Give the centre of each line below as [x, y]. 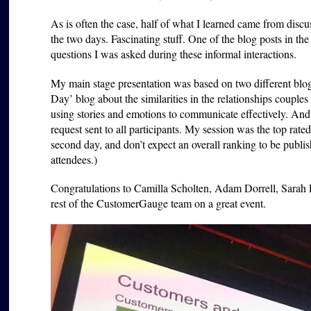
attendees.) [74, 159]
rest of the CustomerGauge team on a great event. [159, 203]
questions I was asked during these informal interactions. [174, 54]
